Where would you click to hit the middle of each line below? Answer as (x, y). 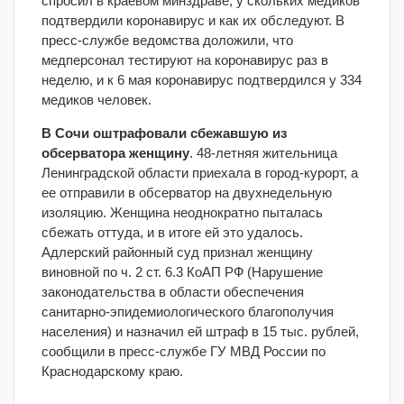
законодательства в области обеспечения (173, 292)
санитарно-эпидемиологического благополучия (188, 312)
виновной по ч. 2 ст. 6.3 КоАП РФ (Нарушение (182, 272)
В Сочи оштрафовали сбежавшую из (164, 133)
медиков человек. (96, 100)
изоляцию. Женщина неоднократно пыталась (182, 212)
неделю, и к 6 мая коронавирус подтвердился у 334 (202, 80)
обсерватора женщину (115, 153)
